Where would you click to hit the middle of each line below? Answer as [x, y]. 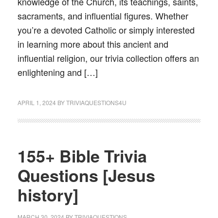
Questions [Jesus [86, 175]
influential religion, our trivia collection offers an [108, 58]
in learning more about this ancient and [93, 44]
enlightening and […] [57, 72]
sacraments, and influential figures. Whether [103, 16]
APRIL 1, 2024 [36, 102]
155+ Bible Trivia [82, 156]
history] [48, 195]
